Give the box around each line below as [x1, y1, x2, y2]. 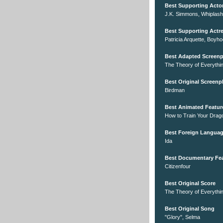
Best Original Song [165, 206, 215, 212]
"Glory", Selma [165, 214, 200, 221]
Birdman [165, 87, 185, 94]
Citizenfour [165, 163, 191, 170]
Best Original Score [165, 180, 216, 187]
